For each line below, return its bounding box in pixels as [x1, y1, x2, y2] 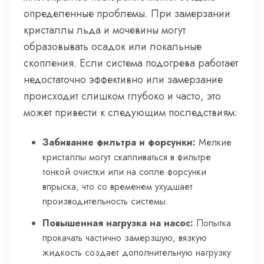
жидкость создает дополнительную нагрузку [42, 246, 231, 259]
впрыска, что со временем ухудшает [42, 180, 193, 193]
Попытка [193, 216, 231, 230]
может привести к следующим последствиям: [24, 105, 237, 120]
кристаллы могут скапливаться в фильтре [42, 150, 211, 164]
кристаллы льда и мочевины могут [24, 22, 186, 38]
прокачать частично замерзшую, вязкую [42, 231, 207, 245]
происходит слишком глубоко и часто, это [24, 88, 221, 104]
